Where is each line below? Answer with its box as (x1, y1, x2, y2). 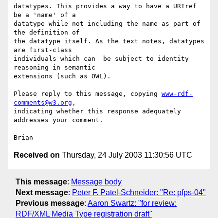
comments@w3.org (14, 99, 72, 107)
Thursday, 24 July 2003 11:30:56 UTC (60, 151, 192, 160)
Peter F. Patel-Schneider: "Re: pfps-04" (72, 188, 206, 197)
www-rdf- (162, 90, 193, 98)
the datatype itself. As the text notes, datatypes (14, 37, 204, 45)
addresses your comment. (14, 116, 103, 124)
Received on (14, 151, 60, 160)
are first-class (14, 46, 76, 54)
